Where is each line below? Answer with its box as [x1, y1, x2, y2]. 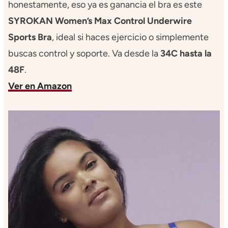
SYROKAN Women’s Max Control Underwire [8, 15, 192, 26]
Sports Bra [8, 31, 52, 43]
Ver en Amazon [8, 80, 72, 92]
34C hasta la [160, 47, 212, 59]
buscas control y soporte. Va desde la [8, 47, 160, 59]
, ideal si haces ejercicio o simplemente [51, 31, 209, 43]
